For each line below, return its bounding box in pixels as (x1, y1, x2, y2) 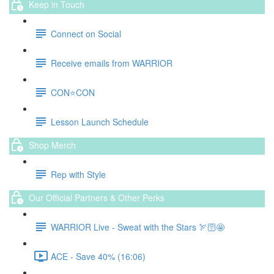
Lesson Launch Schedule (51, 115, 149, 128)
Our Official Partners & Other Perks (29, 191, 165, 204)
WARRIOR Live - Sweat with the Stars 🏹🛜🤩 (51, 220, 224, 233)
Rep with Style (51, 168, 106, 180)
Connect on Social (51, 27, 121, 40)
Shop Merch (29, 138, 76, 151)
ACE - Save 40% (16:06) (51, 250, 146, 262)
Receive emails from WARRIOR (51, 56, 172, 69)
